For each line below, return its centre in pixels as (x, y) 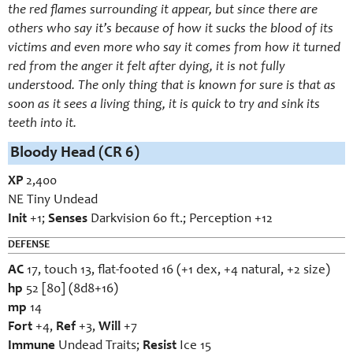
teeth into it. (42, 124)
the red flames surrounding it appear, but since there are (163, 11)
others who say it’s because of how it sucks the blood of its (171, 30)
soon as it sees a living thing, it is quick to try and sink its (164, 105)
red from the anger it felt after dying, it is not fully (147, 67)
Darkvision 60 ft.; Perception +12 (180, 219)
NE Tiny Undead (53, 201)
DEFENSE (29, 245)
